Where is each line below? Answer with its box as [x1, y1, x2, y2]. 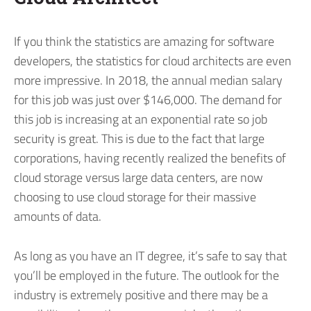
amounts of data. [14, 207, 101, 226]
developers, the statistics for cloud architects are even [14, 51, 292, 71]
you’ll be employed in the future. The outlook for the [14, 265, 279, 285]
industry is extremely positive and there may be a [14, 285, 268, 304]
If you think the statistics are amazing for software [14, 32, 274, 51]
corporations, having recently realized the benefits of [14, 149, 286, 168]
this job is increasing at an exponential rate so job [14, 110, 267, 129]
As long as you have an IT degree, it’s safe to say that [14, 246, 287, 265]
